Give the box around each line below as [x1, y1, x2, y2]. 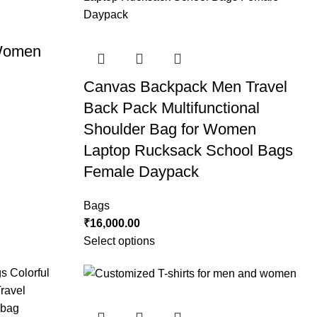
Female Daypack [83, 163, 199, 180]
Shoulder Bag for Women [83, 120, 256, 138]
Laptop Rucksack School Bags [83, 142, 293, 159]
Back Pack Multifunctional [83, 99, 260, 117]
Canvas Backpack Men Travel [83, 78, 287, 96]
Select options [83, 235, 155, 247]
